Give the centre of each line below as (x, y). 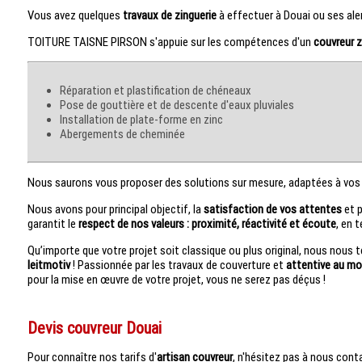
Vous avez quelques (75, 15)
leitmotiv (48, 265)
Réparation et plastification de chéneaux (158, 90)
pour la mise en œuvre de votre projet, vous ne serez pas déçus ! (176, 279)
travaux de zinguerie (169, 15)
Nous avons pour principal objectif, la (115, 209)
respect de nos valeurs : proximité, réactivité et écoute (207, 223)
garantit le (53, 223)
